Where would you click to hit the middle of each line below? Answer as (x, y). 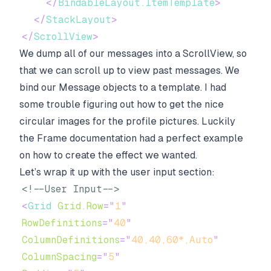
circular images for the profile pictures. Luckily (127, 121)
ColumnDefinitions (71, 240)
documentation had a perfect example (155, 138)
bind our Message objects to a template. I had (123, 87)
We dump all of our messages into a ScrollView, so (133, 54)
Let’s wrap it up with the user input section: (117, 172)
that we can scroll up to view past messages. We (129, 70)
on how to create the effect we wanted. (108, 155)
